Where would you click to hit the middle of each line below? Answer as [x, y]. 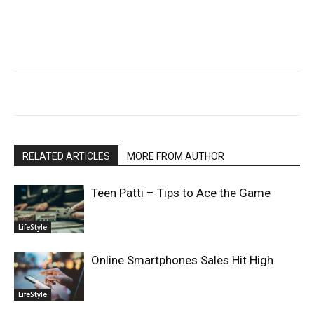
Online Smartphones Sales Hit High [182, 260]
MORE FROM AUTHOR [176, 156]
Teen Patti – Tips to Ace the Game [181, 192]
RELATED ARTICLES [66, 156]
